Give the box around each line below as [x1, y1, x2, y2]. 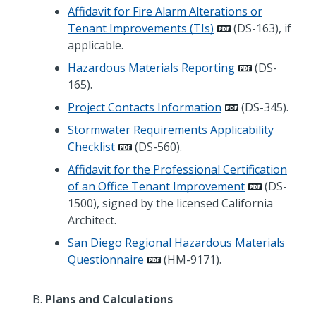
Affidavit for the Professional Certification [68, 162, 287, 178]
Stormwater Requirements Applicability [68, 122, 274, 138]
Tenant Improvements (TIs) [68, 20, 214, 37]
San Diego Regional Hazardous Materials [68, 235, 285, 251]
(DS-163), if [231, 20, 291, 37]
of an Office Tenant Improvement [68, 178, 245, 195]
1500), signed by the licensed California [68, 195, 273, 212]
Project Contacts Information [68, 99, 221, 116]
